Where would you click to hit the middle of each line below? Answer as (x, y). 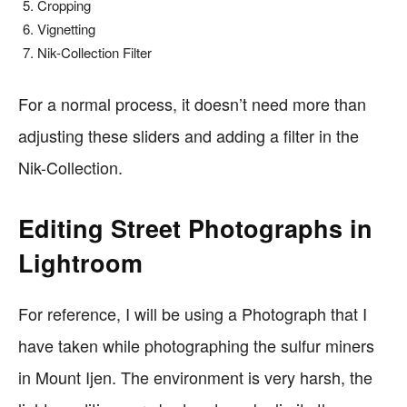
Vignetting (66, 29)
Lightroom (80, 263)
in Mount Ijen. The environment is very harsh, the (195, 377)
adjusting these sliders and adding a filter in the (189, 135)
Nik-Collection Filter (94, 52)
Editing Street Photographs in (195, 228)
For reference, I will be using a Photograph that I (193, 313)
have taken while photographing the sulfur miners (196, 345)
